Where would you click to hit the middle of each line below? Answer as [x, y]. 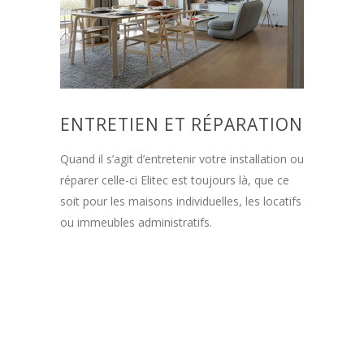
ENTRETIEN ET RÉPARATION [182, 125]
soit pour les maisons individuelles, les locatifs [181, 201]
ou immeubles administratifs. [136, 223]
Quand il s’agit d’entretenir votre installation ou [182, 159]
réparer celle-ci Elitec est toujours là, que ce [175, 180]
